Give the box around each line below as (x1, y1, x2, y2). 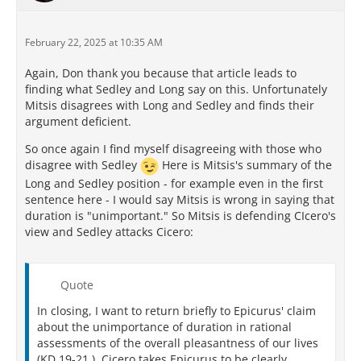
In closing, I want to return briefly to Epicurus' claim (37, 303, 316, 319)
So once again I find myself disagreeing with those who (25, 141, 322, 157)
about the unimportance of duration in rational (37, 319, 292, 335)
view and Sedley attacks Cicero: (25, 224, 193, 240)
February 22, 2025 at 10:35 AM (25, 35, 163, 50)
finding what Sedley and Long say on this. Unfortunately (25, 81, 327, 98)
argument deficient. (25, 114, 131, 130)
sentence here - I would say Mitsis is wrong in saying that (25, 192, 334, 208)
